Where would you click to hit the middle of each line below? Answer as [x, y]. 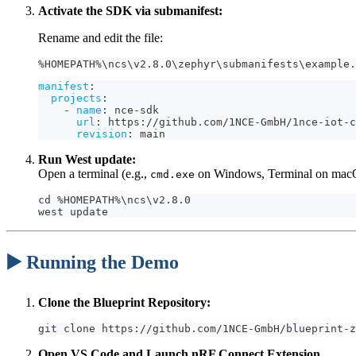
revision [102, 133]
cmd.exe [172, 174]
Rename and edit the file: [101, 37]
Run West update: [87, 159]
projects [76, 98]
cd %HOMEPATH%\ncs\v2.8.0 [114, 199]
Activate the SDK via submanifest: [130, 10]
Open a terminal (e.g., [94, 173]
